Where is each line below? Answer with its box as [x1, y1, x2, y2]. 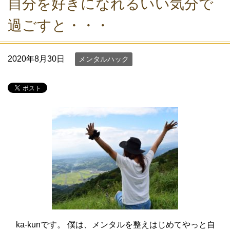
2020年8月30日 [8, 54, 65, 63]
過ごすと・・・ [8, 17, 110, 33]
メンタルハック [79, 55, 129, 63]
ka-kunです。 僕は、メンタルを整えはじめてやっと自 [8, 220, 215, 229]
